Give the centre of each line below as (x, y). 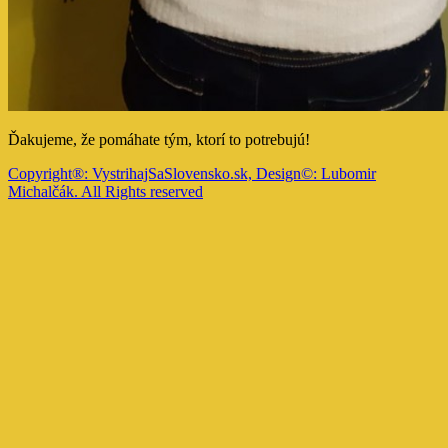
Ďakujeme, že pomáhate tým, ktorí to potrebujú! (159, 139)
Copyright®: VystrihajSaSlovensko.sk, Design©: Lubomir (192, 173)
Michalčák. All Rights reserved (105, 191)
